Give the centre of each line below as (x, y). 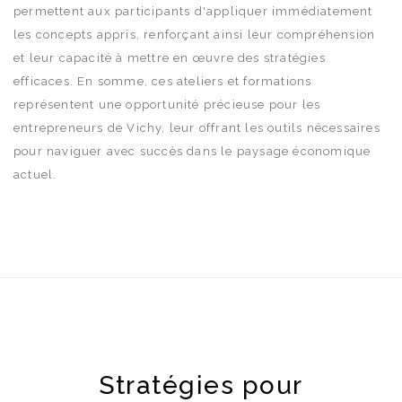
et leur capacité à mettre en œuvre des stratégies (170, 57)
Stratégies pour (201, 385)
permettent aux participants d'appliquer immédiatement (193, 11)
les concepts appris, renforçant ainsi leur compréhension (195, 34)
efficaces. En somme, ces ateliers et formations (163, 81)
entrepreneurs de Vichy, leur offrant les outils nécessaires (197, 127)
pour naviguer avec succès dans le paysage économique (192, 151)
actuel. (35, 174)
